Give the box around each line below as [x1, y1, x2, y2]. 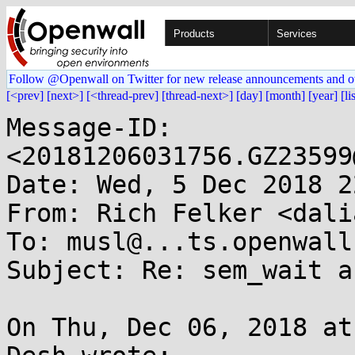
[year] [308, 89, 338, 102]
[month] [265, 89, 305, 102]
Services [277, 28, 317, 40]
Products [174, 28, 215, 40]
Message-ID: [6, 113, 172, 142]
